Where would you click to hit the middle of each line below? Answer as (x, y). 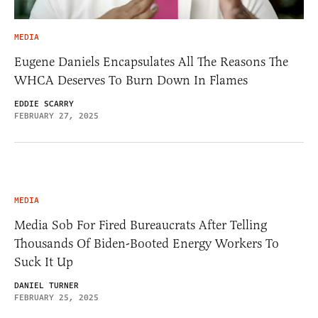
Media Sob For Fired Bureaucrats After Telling (141, 225)
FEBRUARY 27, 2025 (56, 116)
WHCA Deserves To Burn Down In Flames (131, 80)
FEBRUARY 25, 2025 (56, 297)
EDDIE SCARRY (44, 104)
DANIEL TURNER (46, 285)
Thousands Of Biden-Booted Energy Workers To (147, 243)
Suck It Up (44, 262)
